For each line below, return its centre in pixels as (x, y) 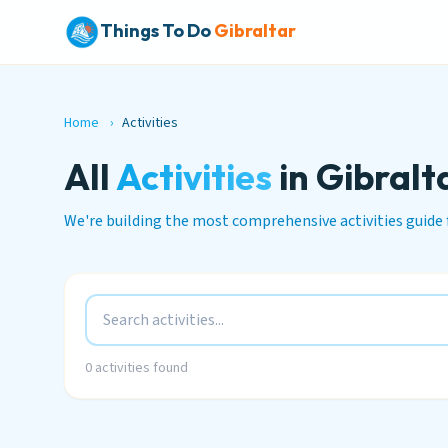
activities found (140, 368)
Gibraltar (255, 30)
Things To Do (155, 30)
